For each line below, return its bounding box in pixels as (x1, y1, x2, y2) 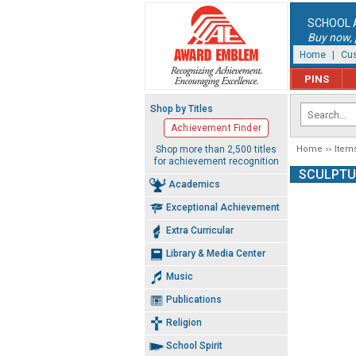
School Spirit (166, 339, 222, 351)
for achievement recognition (153, 155, 279, 167)
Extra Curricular (166, 224, 234, 236)
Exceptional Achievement (166, 201, 280, 213)
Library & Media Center (166, 247, 265, 259)
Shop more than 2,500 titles (156, 143, 277, 155)
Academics (168, 178, 220, 190)
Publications (166, 293, 222, 305)
